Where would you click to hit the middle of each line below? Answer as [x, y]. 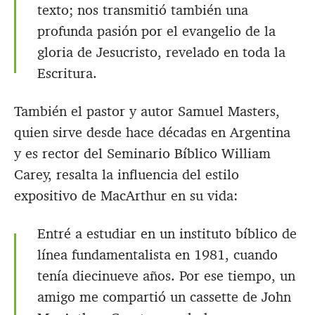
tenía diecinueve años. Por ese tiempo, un [166, 276]
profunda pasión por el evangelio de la [156, 31]
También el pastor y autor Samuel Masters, [147, 111]
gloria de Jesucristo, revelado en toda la [161, 52]
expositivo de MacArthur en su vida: [126, 196]
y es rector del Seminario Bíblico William [142, 154]
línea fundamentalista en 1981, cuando [157, 255]
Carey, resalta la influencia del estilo [127, 175]
